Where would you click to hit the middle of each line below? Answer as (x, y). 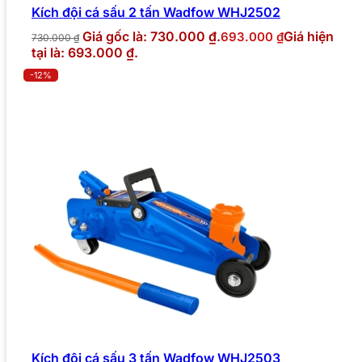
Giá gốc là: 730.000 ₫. (152, 36)
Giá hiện (309, 36)
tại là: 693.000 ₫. (85, 52)
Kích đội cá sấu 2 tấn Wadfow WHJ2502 (156, 12)
